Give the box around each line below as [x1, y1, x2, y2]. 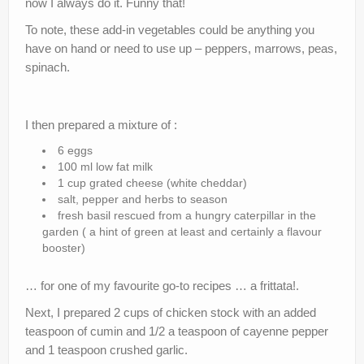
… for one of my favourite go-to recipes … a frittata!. [25, 278, 299, 292]
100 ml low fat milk [58, 159, 153, 173]
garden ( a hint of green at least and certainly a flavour [42, 224, 322, 238]
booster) [42, 240, 85, 254]
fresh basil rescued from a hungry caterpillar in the [58, 208, 316, 222]
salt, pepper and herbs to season [58, 192, 227, 206]
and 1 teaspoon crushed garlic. [25, 342, 188, 357]
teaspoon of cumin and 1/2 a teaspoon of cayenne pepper [25, 323, 328, 338]
